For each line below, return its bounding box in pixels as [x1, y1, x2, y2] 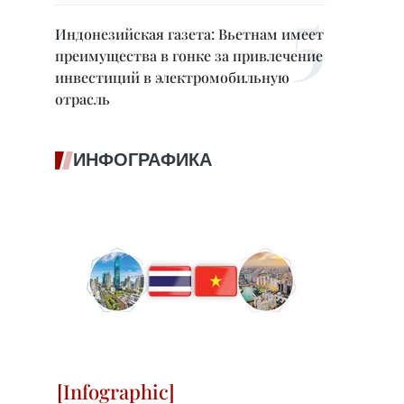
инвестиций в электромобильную [55, 68, 289, 87]
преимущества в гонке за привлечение [55, 46, 323, 65]
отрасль [55, 89, 110, 108]
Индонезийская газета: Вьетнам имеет [55, 24, 324, 43]
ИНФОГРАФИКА [73, 149, 212, 170]
